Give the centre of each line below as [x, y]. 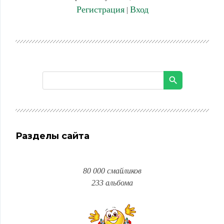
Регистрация [100, 9]
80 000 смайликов [112, 171]
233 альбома [112, 183]
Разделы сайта [52, 136]
